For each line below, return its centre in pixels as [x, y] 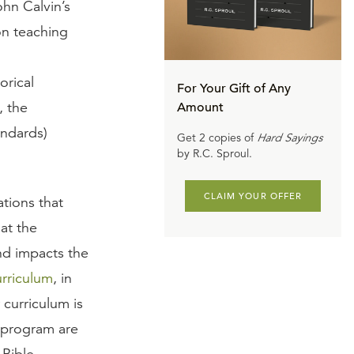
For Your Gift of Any [234, 89]
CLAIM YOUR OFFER [253, 196]
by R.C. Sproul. [215, 154]
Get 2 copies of [217, 138]
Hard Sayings [290, 138]
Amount [200, 108]
